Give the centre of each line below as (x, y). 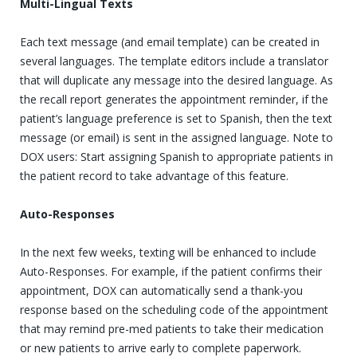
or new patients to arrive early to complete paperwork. (161, 347)
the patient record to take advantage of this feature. (154, 175)
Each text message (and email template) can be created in (170, 41)
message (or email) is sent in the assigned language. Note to (177, 137)
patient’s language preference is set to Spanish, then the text (176, 118)
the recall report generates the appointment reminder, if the (174, 99)
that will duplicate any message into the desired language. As (177, 80)
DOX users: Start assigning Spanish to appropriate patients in (177, 156)
